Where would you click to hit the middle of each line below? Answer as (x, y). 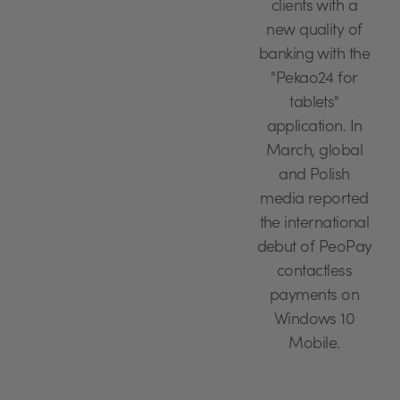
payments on (314, 297)
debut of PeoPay (314, 249)
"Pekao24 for (314, 80)
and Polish (314, 176)
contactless (314, 273)
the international (314, 225)
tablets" (314, 104)
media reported (314, 200)
